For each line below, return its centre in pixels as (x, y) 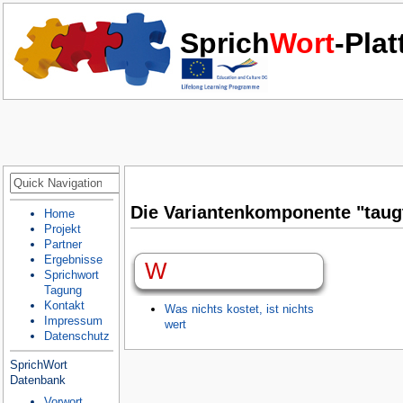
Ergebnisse (73, 260)
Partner (63, 245)
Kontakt (64, 306)
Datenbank (37, 381)
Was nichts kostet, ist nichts (240, 309)
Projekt (62, 229)
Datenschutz (76, 336)
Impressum (73, 321)
